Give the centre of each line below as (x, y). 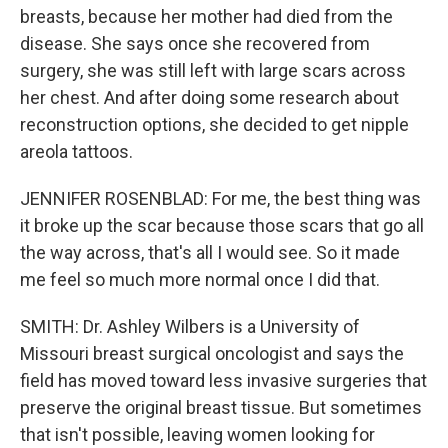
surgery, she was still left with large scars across (213, 70)
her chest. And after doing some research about (209, 97)
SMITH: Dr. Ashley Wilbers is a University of (190, 326)
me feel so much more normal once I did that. (200, 279)
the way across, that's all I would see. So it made (210, 252)
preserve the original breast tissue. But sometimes (221, 407)
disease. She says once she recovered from (195, 43)
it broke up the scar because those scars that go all (222, 225)
